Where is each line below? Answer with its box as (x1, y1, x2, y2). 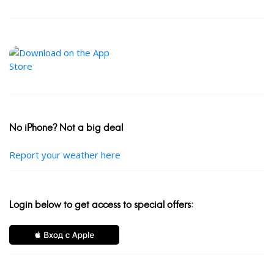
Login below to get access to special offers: (9, 199, 194, 211)
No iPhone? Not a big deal (9, 122, 123, 134)
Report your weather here (9, 149, 120, 161)
